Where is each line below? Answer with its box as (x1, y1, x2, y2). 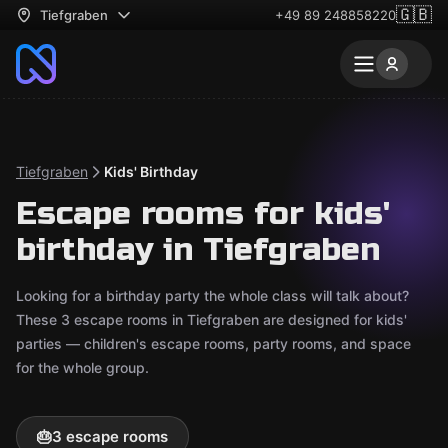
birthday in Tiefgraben (16, 230, 380, 269)
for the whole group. (16, 359, 149, 376)
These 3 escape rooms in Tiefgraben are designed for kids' (16, 311, 407, 328)
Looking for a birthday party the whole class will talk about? (16, 287, 409, 304)
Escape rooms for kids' (16, 194, 390, 233)
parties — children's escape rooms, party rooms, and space (16, 335, 411, 352)
